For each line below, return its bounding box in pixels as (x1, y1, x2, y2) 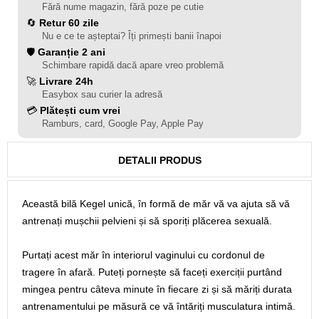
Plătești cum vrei (40, 105, 120, 116)
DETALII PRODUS (117, 155, 202, 166)
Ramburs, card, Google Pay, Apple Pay (42, 118, 204, 129)
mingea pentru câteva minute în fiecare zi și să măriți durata (22, 283, 292, 295)
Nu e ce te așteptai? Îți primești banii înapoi (42, 31, 221, 41)
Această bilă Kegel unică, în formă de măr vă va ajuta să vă (22, 198, 290, 209)
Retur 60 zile (39, 17, 99, 28)
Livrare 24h (39, 75, 93, 87)
